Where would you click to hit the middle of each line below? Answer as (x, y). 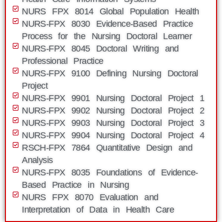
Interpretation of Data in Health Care (98, 210)
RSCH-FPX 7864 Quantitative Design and (107, 148)
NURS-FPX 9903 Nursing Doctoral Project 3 (113, 123)
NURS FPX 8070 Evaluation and (90, 197)
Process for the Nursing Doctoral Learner (107, 36)
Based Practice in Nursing (76, 185)
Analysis (37, 160)
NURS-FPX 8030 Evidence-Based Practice (108, 24)
